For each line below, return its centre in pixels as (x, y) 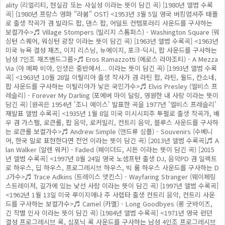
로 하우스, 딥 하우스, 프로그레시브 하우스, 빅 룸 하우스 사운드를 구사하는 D (112, 167)
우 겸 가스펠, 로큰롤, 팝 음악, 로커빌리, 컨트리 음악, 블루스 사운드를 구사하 (112, 122)
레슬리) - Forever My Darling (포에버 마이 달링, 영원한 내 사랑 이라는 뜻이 (112, 95)
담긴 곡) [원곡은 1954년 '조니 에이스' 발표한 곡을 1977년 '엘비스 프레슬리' (111, 104)
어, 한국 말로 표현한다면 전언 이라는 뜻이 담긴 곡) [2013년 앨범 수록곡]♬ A (112, 140)
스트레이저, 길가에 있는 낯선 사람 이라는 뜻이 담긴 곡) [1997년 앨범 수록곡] (112, 186)
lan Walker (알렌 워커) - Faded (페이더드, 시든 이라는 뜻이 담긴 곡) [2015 (110, 149)
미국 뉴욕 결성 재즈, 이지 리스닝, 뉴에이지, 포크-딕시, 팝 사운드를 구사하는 (111, 50)
